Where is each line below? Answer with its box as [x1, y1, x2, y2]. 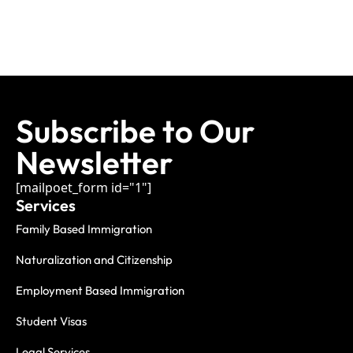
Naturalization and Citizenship [16, 252, 173, 268]
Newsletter [16, 143, 173, 183]
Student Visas [16, 314, 87, 329]
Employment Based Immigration [16, 283, 184, 299]
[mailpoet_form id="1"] [16, 179, 151, 197]
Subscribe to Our [16, 111, 255, 151]
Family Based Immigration [16, 221, 152, 237]
